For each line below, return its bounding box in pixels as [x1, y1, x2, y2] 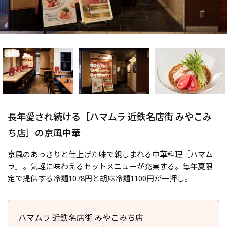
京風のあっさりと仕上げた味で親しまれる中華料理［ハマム [8, 148, 213, 160]
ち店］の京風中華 [8, 126, 81, 139]
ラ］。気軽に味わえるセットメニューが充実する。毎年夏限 [8, 161, 213, 172]
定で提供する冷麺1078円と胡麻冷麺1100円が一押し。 [8, 173, 192, 184]
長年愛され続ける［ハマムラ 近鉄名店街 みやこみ [8, 109, 212, 123]
